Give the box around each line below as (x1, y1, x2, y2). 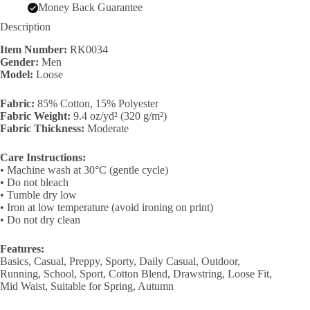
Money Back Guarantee (38, 1, 143, 14)
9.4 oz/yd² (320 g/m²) (71, 109, 167, 122)
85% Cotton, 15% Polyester (35, 97, 158, 109)
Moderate (84, 122, 129, 134)
